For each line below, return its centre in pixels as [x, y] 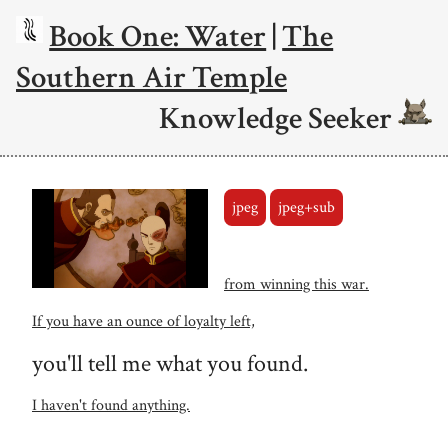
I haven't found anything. [111, 405]
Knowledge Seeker [278, 118]
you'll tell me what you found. [170, 363]
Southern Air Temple [151, 77]
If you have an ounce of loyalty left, [143, 321]
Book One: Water [158, 36]
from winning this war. [296, 284]
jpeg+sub [306, 207]
